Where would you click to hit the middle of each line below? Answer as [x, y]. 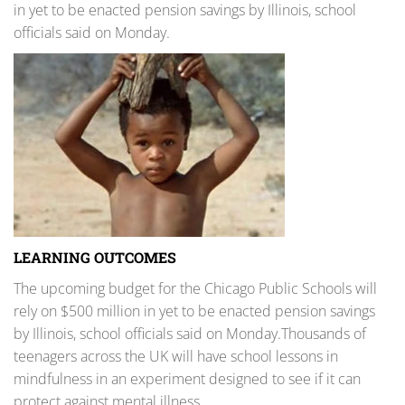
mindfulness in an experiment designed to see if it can [187, 378]
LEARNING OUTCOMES [95, 257]
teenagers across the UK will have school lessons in [176, 356]
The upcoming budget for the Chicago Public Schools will [195, 288]
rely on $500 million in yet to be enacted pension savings [194, 311]
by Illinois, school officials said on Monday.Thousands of [190, 333]
